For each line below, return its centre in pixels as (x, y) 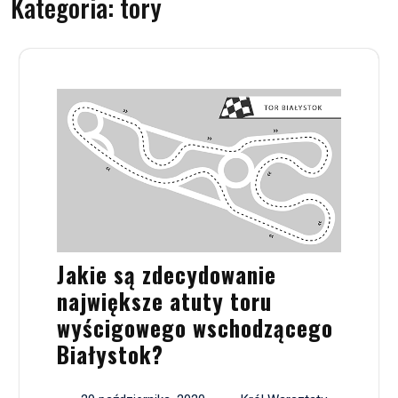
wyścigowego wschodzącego (195, 327)
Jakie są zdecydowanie (167, 274)
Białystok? (110, 354)
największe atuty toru (164, 300)
